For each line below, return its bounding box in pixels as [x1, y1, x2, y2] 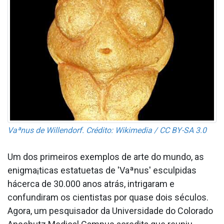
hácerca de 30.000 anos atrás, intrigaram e [7, 178, 174, 189]
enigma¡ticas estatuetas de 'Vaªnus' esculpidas [7, 165, 196, 176]
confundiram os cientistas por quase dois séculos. [7, 192, 208, 203]
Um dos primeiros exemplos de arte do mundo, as [7, 151, 204, 162]
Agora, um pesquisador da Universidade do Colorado [7, 205, 213, 216]
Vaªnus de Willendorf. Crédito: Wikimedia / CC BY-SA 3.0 [7, 125, 206, 135]
